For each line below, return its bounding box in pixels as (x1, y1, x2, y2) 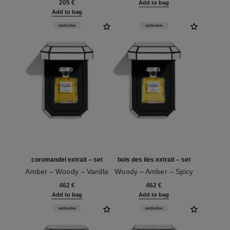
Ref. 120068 (110, 177, 151, 185)
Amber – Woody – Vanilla (25, 167, 108, 176)
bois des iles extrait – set (117, 156, 190, 164)
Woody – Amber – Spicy (114, 167, 194, 176)
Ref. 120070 (23, 177, 64, 185)
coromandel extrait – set (31, 156, 103, 164)
